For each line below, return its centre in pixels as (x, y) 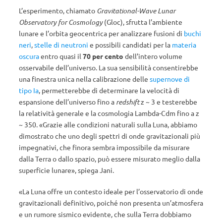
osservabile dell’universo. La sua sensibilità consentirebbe (109, 67)
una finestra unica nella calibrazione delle (84, 79)
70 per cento (103, 56)
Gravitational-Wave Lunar (136, 11)
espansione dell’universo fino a (67, 102)
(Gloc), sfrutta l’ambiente (142, 22)
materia (184, 45)
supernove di (170, 79)
